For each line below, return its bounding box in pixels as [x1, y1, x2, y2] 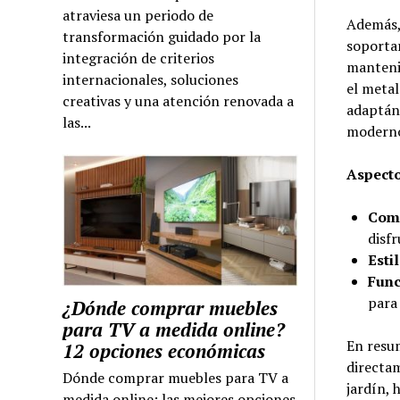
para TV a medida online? [62, 317, 286, 343]
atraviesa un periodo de [62, 4, 214, 25]
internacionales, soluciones [62, 69, 239, 89]
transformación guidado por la [62, 26, 262, 46]
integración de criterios [62, 47, 215, 68]
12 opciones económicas [62, 338, 266, 364]
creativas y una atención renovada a [62, 90, 295, 111]
